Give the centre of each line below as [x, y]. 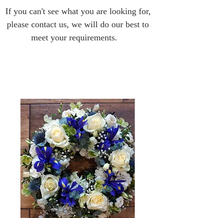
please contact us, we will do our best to [78, 24]
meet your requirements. [78, 37]
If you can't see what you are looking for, [78, 11]
